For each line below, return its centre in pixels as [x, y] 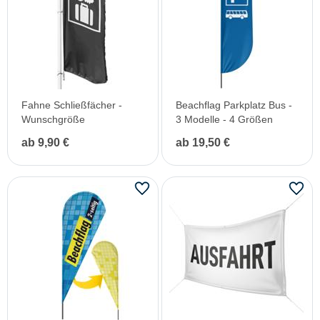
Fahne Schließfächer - [72, 105]
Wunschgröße [53, 119]
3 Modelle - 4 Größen [224, 119]
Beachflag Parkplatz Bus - [234, 105]
